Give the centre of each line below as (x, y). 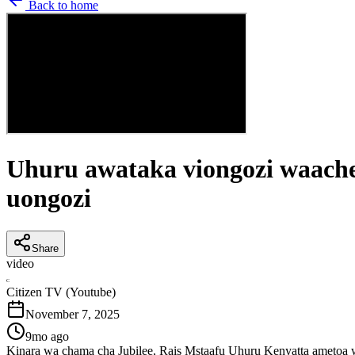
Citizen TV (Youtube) (61, 292)
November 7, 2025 (73, 314)
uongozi (49, 198)
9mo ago (47, 336)
